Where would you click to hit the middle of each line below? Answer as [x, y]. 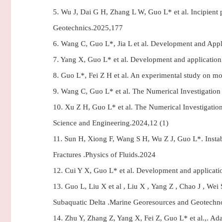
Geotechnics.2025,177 [88, 28]
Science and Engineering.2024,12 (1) [111, 123]
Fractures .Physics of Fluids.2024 [104, 155]
